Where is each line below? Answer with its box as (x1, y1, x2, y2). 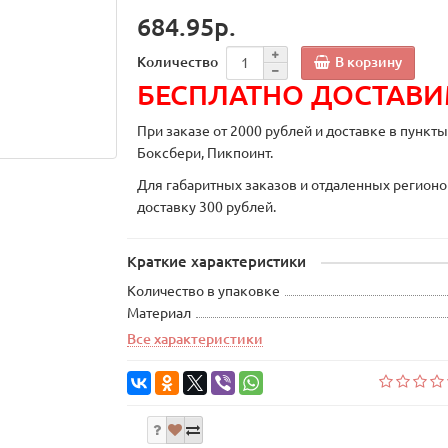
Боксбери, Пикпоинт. (137, 145, 277, 162)
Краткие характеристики (127, 253, 307, 271)
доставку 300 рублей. (137, 199, 277, 216)
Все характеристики (127, 331, 264, 348)
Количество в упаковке (127, 283, 281, 300)
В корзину (335, 53, 403, 70)
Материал (127, 305, 192, 322)
